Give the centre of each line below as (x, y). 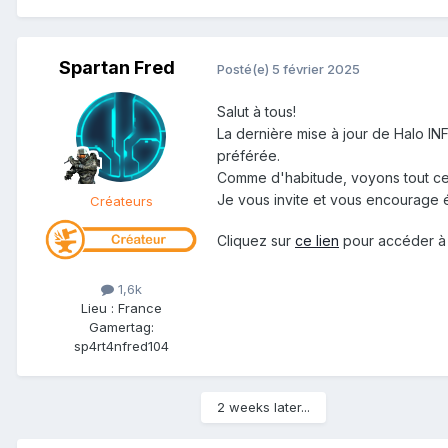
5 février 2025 (316, 68)
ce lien (317, 241)
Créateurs (121, 201)
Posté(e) (244, 68)
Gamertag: (121, 327)
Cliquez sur (256, 241)
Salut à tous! (256, 112)
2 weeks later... (263, 407)
